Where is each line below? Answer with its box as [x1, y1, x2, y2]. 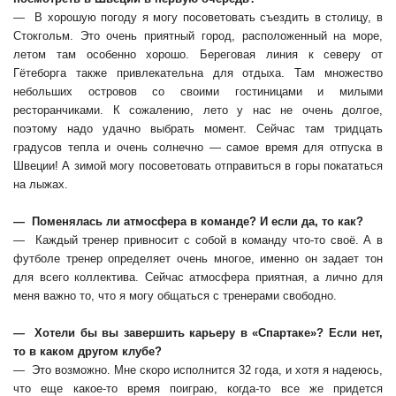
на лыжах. [13, 177, 68, 191]
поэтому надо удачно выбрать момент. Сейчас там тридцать [13, 121, 383, 135]
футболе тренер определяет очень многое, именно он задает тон [13, 251, 383, 265]
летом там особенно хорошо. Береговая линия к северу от [13, 47, 383, 61]
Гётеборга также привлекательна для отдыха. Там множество [13, 65, 383, 80]
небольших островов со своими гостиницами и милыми [13, 84, 383, 98]
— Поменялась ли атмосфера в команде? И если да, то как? [13, 214, 363, 228]
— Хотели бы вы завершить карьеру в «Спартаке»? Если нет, [13, 325, 383, 339]
